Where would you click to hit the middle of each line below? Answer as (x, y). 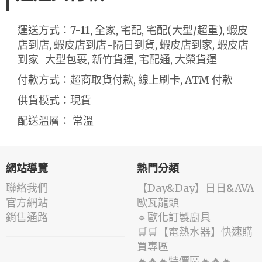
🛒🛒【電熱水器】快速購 (195, 232)
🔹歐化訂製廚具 (174, 217)
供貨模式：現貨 (54, 100)
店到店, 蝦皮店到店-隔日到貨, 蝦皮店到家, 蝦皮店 (133, 44)
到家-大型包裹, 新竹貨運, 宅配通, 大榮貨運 (117, 59)
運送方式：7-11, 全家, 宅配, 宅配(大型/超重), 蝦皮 (133, 30)
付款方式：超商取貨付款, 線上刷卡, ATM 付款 (125, 80)
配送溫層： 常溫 (56, 120)
